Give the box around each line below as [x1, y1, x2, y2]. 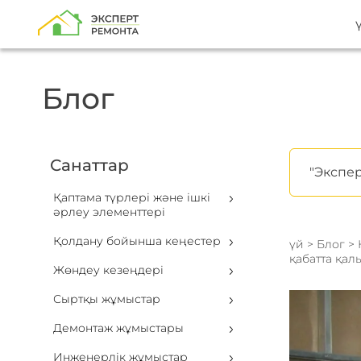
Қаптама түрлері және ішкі [53, 190, 210, 205]
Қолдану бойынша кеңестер [53, 234, 221, 248]
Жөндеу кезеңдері [53, 263, 164, 277]
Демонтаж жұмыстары [53, 321, 184, 335]
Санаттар [50, 156, 129, 175]
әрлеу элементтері [53, 205, 165, 219]
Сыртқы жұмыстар [53, 292, 160, 306]
